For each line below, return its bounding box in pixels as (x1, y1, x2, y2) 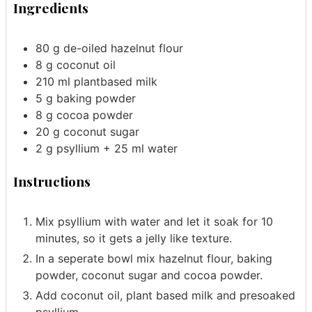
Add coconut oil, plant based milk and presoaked (36, 288, 295, 302)
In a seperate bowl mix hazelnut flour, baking (36, 251, 272, 265)
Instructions (13, 172, 91, 191)
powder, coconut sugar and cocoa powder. (36, 267, 263, 282)
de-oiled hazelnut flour (63, 41, 183, 56)
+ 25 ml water (103, 141, 178, 156)
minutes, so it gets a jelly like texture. (36, 231, 232, 245)
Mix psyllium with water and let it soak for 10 (36, 214, 273, 228)
